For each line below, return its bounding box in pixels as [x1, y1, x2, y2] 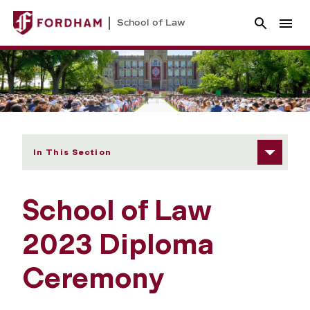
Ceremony [22, 260, 164, 295]
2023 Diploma [22, 226, 214, 262]
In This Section [33, 147, 111, 157]
